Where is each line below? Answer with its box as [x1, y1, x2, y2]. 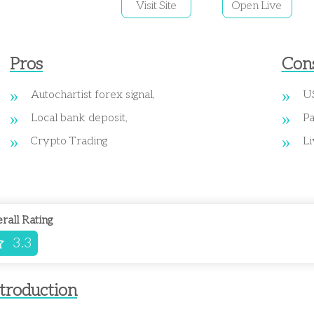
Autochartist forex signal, [31, 88, 155, 102]
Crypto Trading [31, 135, 107, 149]
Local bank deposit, [31, 111, 128, 125]
